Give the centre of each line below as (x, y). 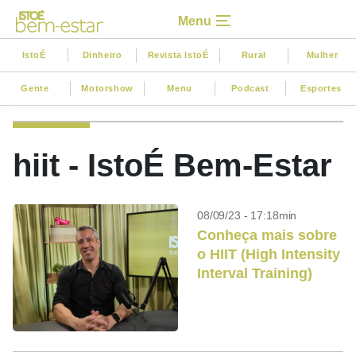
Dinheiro (102, 54)
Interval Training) (255, 273)
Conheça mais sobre (267, 235)
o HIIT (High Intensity (269, 254)
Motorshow (107, 88)
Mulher (322, 54)
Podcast (250, 88)
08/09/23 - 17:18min (247, 215)
